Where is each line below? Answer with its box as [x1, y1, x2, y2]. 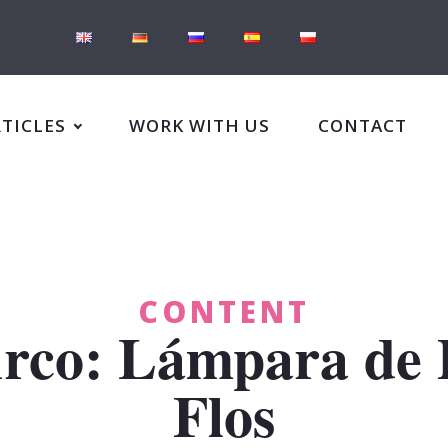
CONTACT [317, 113, 407, 137]
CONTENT [138, 291, 310, 332]
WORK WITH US [128, 113, 270, 137]
